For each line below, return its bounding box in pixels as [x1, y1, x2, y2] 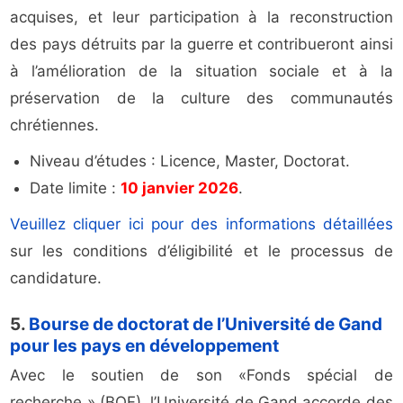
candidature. [10, 269, 103, 288]
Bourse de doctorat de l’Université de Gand [29, 314, 383, 336]
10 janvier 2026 [121, 179, 239, 198]
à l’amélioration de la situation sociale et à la [10, 62, 393, 81]
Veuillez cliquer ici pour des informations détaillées [10, 215, 393, 234]
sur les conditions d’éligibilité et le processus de [10, 242, 393, 261]
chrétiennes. [10, 116, 100, 135]
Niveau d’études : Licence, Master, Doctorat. [30, 152, 351, 171]
